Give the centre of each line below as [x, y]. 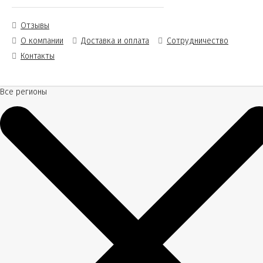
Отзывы [35, 26]
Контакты [38, 56]
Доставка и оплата [115, 41]
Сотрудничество [198, 41]
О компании [42, 41]
